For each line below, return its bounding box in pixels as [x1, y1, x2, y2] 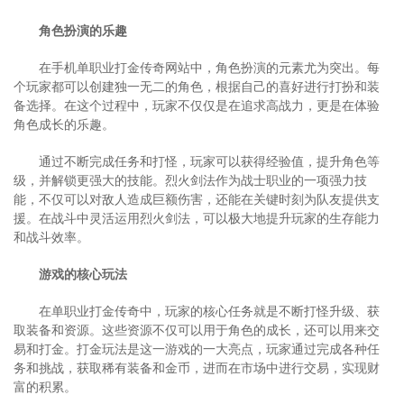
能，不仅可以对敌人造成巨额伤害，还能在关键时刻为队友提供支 [14, 191, 380, 207]
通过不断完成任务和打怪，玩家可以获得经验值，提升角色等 [39, 153, 380, 170]
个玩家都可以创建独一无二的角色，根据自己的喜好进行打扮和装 [14, 78, 380, 95]
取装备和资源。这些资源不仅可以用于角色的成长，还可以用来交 [14, 322, 380, 338]
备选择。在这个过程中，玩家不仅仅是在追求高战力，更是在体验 [14, 97, 380, 114]
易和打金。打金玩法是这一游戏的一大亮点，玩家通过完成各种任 [14, 341, 380, 357]
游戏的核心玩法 [39, 266, 127, 282]
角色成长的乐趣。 [14, 116, 115, 133]
